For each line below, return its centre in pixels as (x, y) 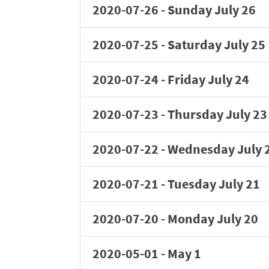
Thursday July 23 (217, 114)
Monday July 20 (213, 219)
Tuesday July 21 (214, 184)
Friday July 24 (208, 79)
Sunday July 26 (212, 10)
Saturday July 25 (216, 44)
